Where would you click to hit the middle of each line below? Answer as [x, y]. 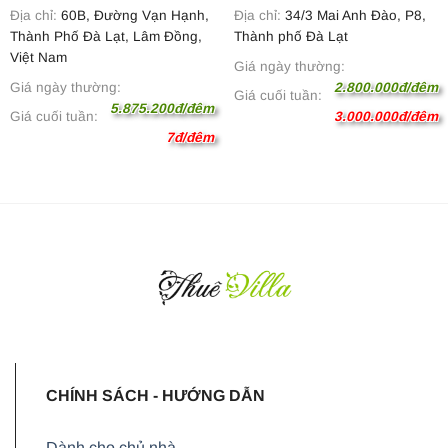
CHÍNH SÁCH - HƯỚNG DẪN [155, 396]
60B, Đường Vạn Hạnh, [132, 16]
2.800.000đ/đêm [386, 87]
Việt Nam [38, 58]
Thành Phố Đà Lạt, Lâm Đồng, [105, 37]
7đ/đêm [190, 137]
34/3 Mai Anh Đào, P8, [353, 16]
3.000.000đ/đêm [386, 116]
